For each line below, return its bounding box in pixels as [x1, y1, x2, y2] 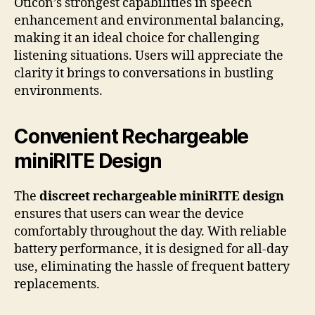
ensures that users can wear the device [14, 205, 244, 222]
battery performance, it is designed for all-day [14, 240, 288, 257]
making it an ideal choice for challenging [14, 30, 259, 46]
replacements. [14, 276, 100, 292]
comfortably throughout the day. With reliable [14, 223, 287, 240]
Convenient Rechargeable [14, 124, 249, 148]
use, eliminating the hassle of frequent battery [14, 258, 290, 275]
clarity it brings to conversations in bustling [14, 65, 274, 82]
